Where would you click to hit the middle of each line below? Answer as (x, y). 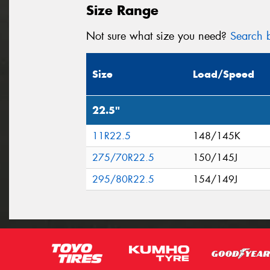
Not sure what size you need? (158, 36)
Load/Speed (224, 74)
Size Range (122, 10)
